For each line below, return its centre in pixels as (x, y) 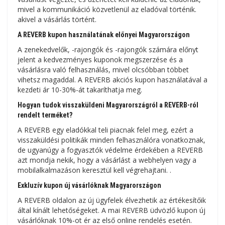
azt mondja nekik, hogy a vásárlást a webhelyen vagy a (107, 160)
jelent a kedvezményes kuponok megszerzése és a (100, 60)
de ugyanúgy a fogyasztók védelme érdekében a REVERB (110, 150)
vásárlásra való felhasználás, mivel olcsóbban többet (103, 70)
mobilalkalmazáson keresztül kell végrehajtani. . (94, 170)
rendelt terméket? (45, 115)
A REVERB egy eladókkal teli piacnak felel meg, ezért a (105, 130)
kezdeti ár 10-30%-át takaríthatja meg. (80, 90)
